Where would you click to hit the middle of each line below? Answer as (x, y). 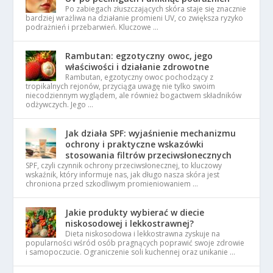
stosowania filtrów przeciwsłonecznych (149, 155)
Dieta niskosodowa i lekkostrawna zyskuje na (143, 233)
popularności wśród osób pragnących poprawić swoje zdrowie (135, 243)
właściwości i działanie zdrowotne (137, 66)
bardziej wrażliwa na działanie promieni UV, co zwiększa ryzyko (135, 18)
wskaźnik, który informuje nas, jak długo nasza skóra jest (123, 174)
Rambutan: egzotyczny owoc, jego (139, 55)
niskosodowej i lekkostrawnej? (130, 223)
